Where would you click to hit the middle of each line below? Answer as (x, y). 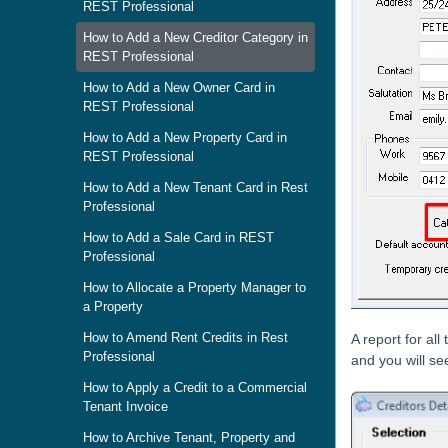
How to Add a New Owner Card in (179, 87)
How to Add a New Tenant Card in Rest (195, 187)
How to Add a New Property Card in (185, 137)
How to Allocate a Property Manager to (194, 287)
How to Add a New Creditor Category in (195, 37)
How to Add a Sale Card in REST (178, 237)
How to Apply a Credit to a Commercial (195, 387)
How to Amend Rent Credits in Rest (185, 337)
